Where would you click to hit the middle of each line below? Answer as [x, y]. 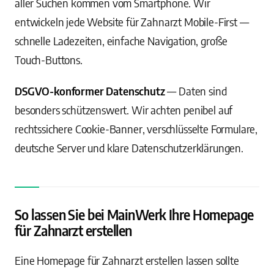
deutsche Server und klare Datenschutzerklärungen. [129, 148]
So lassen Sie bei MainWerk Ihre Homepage [134, 215]
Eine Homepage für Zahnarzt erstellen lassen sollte [127, 260]
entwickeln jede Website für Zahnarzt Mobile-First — [132, 22]
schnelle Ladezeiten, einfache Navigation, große [121, 41]
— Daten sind [196, 91]
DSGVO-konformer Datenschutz [90, 91]
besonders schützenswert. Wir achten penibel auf [124, 110]
